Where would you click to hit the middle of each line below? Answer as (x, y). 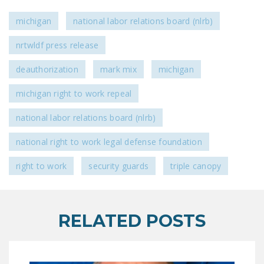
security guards (118, 166)
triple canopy (196, 166)
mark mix (118, 69)
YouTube (175, 45)
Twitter (139, 45)
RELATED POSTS (132, 220)
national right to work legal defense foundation (109, 141)
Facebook (115, 45)
